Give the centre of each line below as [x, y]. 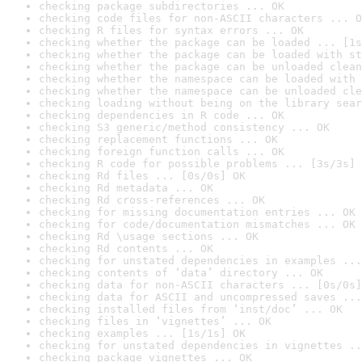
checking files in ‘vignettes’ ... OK [155, 321]
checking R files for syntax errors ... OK [171, 30]
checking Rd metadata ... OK [126, 188]
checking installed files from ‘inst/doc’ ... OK [191, 309]
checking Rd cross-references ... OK [152, 200]
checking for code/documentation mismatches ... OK [197, 224]
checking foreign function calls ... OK [162, 152]
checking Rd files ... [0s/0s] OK [142, 176]
